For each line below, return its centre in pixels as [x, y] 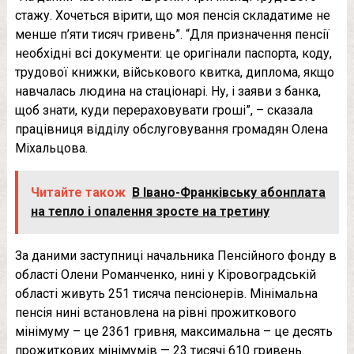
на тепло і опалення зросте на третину [150, 211]
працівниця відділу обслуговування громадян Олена [171, 129]
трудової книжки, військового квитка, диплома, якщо [174, 72]
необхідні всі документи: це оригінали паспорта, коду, [173, 53]
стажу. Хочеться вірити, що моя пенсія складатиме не [172, 15]
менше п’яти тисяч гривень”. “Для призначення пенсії [172, 34]
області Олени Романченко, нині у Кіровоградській [165, 274]
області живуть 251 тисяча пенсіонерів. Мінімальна [166, 293]
